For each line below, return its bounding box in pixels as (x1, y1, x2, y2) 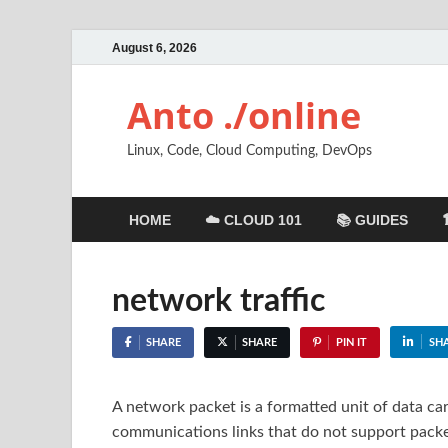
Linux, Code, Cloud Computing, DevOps (127, 144, 372, 158)
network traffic (112, 285, 325, 317)
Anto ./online (127, 91, 361, 140)
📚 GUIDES (336, 211, 408, 228)
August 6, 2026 (112, 40, 197, 55)
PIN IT (335, 337, 367, 349)
